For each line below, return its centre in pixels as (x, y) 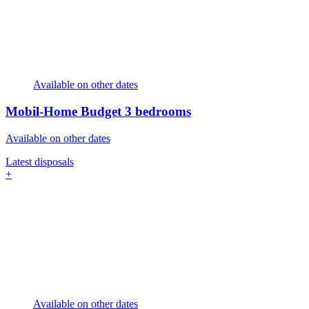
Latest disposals (40, 161)
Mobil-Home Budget (65, 111)
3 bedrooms (158, 111)
